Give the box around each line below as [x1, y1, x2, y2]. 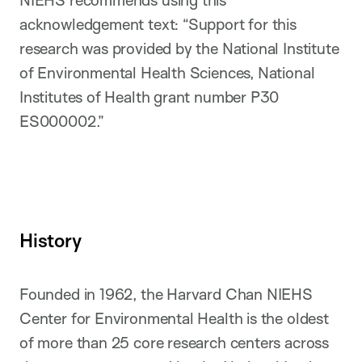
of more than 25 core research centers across [19, 332, 329, 352]
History [19, 227, 82, 252]
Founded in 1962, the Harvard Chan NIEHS [19, 284, 313, 304]
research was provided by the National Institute [19, 39, 339, 59]
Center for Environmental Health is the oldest [19, 308, 329, 328]
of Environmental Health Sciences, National [19, 63, 315, 83]
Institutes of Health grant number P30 [19, 87, 280, 107]
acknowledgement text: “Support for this [19, 15, 297, 35]
